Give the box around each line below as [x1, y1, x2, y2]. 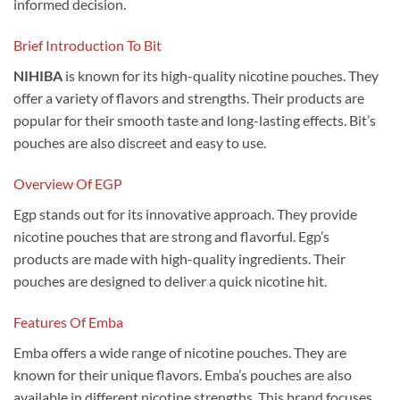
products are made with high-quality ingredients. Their [13, 249, 346, 267]
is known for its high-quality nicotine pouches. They [62, 67, 379, 85]
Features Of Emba [13, 312, 123, 330]
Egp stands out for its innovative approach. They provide [13, 204, 357, 222]
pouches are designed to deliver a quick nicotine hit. [13, 271, 327, 289]
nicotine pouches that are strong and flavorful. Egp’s [13, 227, 329, 245]
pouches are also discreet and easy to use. [13, 134, 266, 152]
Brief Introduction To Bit [13, 37, 162, 54]
